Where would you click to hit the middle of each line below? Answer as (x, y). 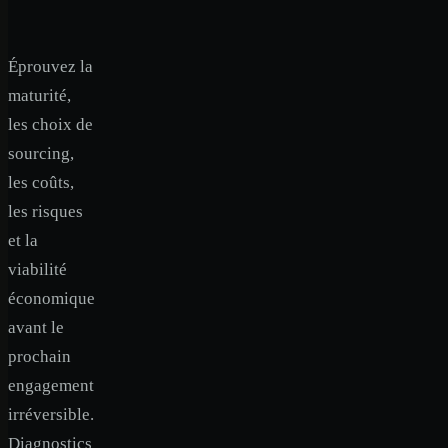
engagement (51, 385)
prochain (39, 356)
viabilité (37, 269)
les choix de (50, 124)
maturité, (39, 95)
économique (51, 298)
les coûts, (41, 182)
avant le (36, 327)
